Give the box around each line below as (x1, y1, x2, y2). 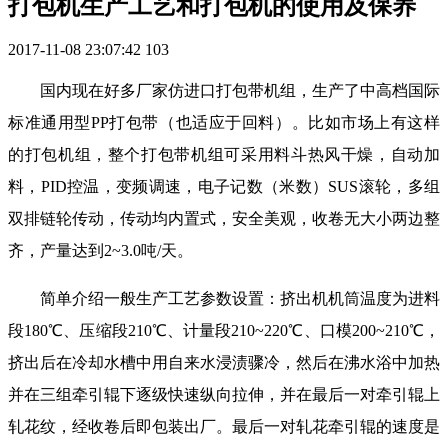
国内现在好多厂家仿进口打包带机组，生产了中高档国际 (40, 82, 440, 100)
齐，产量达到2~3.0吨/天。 (8, 242, 193, 260)
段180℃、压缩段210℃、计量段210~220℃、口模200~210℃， (8, 322, 440, 340)
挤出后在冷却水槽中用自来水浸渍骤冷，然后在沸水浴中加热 (8, 354, 440, 372)
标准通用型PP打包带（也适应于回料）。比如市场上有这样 (8, 114, 440, 132)
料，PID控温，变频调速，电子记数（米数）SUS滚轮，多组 (8, 178, 440, 196)
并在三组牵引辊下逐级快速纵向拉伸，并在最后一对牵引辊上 (8, 386, 440, 404)
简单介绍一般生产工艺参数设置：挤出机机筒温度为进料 (40, 290, 440, 308)
